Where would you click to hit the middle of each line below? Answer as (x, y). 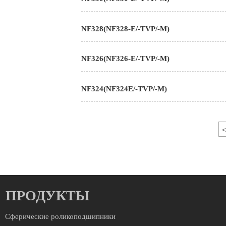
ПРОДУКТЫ (48, 196)
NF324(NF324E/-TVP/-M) (124, 89)
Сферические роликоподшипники (60, 217)
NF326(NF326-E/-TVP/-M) (126, 59)
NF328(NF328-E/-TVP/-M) (126, 29)
